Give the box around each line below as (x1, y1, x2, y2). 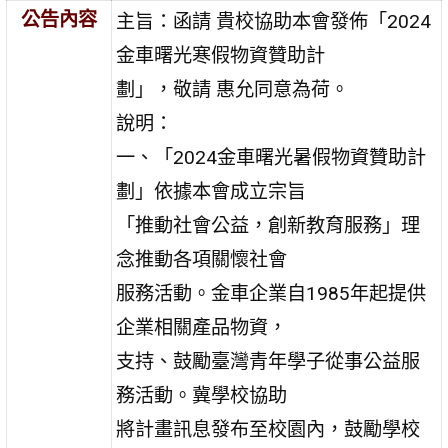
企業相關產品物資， (116, 315, 288, 339)
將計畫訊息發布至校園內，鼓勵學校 (116, 417, 421, 441)
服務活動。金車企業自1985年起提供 (116, 281, 427, 305)
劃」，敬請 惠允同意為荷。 (116, 77, 350, 101)
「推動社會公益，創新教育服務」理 (116, 213, 421, 237)
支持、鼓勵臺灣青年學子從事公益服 (116, 349, 421, 373)
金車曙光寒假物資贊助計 (116, 43, 326, 67)
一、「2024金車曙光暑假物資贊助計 (116, 145, 427, 169)
